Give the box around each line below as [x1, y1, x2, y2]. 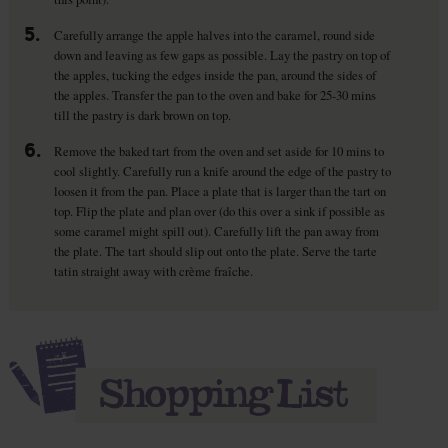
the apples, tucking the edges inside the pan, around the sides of [53, 65, 376, 84]
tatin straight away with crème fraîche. [53, 261, 253, 280]
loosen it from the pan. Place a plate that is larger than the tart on [53, 181, 386, 200]
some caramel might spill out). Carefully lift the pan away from [53, 221, 379, 240]
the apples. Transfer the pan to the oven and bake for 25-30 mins [53, 85, 376, 104]
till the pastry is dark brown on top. [53, 105, 231, 124]
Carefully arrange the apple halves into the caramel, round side [53, 25, 375, 44]
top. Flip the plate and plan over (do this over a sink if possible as [53, 201, 385, 220]
